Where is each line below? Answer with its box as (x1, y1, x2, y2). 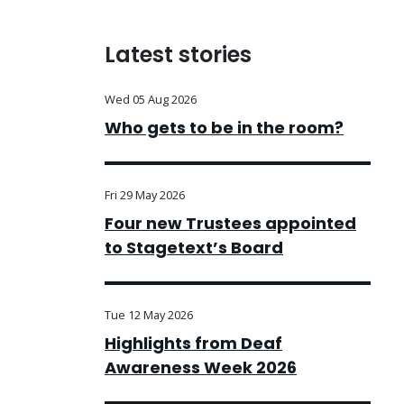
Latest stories (105, 40, 252, 69)
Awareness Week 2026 (105, 356, 297, 379)
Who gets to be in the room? (105, 116, 344, 139)
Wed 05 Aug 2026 (105, 91, 197, 107)
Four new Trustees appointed (105, 212, 356, 234)
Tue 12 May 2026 (105, 307, 193, 323)
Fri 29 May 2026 (105, 187, 185, 203)
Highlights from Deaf (105, 332, 282, 354)
